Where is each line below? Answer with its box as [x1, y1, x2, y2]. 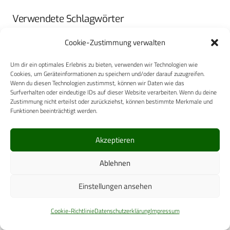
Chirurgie [119, 35, 142, 45]
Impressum [150, 206, 180, 216]
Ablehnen [100, 157, 130, 169]
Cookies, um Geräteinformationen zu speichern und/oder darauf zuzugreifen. [10, 69, 204, 79]
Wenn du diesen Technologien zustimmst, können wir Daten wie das [10, 78, 184, 88]
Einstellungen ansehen [78, 180, 152, 192]
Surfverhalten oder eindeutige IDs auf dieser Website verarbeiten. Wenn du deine [10, 87, 217, 97]
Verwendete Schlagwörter [12, 12, 124, 26]
